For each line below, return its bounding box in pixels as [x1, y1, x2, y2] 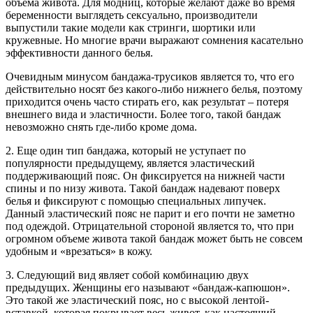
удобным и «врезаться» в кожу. [6, 245, 152, 257]
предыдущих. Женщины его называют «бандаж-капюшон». [6, 281, 290, 293]
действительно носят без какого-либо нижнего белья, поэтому [6, 82, 303, 95]
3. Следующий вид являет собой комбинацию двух [6, 268, 249, 281]
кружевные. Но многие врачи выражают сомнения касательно [6, 34, 303, 46]
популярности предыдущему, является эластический [6, 156, 255, 169]
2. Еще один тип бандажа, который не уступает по [6, 144, 246, 156]
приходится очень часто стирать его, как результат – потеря [6, 95, 289, 108]
